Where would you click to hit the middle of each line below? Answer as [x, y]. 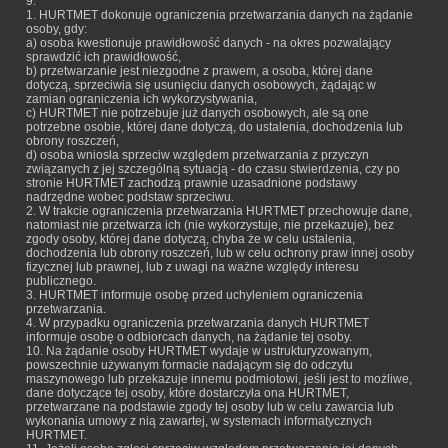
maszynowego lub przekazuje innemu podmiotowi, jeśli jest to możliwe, [219, 379]
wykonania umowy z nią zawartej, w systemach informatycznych [199, 421]
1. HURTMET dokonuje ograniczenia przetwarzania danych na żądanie [219, 15]
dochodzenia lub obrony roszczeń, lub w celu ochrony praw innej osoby [220, 253]
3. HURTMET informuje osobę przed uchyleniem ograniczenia [194, 295]
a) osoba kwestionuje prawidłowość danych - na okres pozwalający [208, 43]
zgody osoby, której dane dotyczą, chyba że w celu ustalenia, [190, 239]
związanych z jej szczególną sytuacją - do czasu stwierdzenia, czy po [213, 169]
